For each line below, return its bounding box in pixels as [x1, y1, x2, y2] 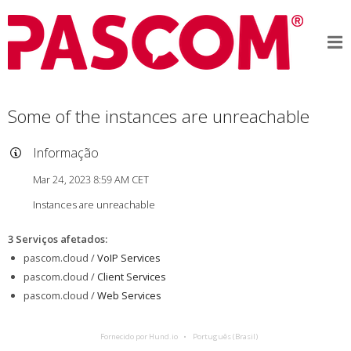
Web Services [96, 288, 161, 303]
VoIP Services [96, 251, 161, 266]
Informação [32, 144, 99, 162]
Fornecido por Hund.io [100, 331, 178, 342]
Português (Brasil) [192, 331, 258, 342]
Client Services [96, 270, 166, 284]
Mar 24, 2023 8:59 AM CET [32, 172, 149, 186]
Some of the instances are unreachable [7, 103, 309, 128]
